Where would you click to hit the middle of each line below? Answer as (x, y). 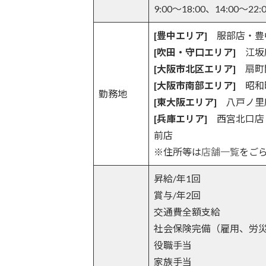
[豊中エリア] (180, 35)
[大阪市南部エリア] (195, 85)
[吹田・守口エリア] (195, 52)
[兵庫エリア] (180, 118)
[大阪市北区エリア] (195, 68)
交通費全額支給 (187, 211)
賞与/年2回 (177, 195)
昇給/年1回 (177, 178)
